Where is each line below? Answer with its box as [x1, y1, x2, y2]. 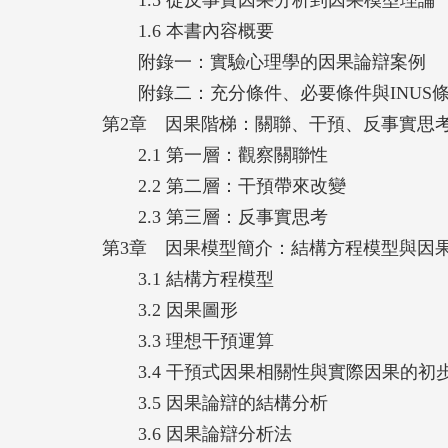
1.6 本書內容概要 [102, 20, 274, 41]
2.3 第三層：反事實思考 [102, 206, 328, 227]
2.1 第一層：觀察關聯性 [102, 144, 328, 165]
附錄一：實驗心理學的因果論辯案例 [102, 51, 426, 72]
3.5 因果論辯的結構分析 [102, 392, 328, 413]
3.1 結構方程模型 [102, 268, 274, 289]
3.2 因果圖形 [102, 299, 238, 320]
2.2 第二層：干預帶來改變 [102, 175, 346, 196]
